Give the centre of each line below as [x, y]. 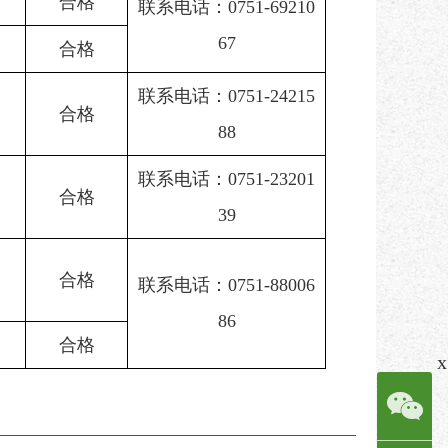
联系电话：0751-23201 [226, 179]
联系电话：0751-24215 [226, 96]
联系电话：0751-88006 [226, 285]
